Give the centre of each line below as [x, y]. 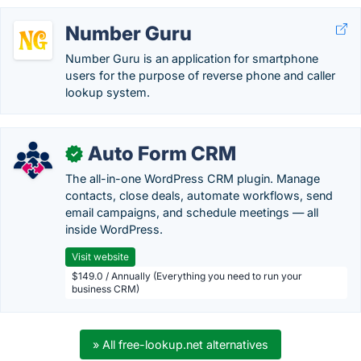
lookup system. [108, 92]
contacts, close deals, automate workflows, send [199, 195]
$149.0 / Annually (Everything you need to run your [187, 276]
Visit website [100, 257]
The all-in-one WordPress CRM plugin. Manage [193, 178]
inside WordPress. [114, 229]
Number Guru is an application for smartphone [192, 58]
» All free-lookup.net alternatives [180, 344]
